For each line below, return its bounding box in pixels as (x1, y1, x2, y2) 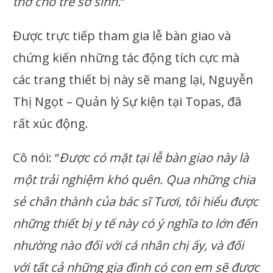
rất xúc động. (13, 115, 89, 132)
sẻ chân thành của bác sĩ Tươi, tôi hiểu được (13, 193, 259, 210)
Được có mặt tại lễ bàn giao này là (59, 149, 249, 166)
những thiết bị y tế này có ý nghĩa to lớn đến (13, 214, 258, 232)
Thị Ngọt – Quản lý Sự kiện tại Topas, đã (13, 93, 242, 110)
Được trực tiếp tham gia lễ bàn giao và (13, 27, 232, 44)
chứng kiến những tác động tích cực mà (13, 49, 240, 66)
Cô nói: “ (13, 149, 60, 166)
